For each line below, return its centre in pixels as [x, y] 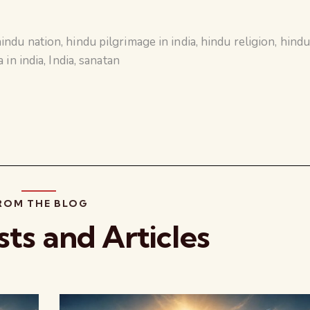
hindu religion [238, 42]
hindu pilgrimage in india [131, 42]
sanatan [99, 60]
